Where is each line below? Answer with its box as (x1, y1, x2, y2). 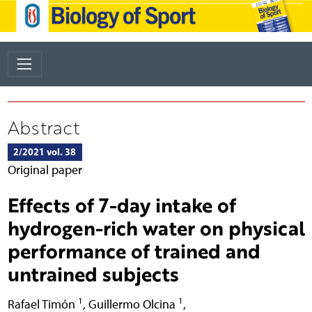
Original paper (7, 162, 82, 177)
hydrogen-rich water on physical (7, 213, 305, 242)
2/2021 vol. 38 (13, 145, 76, 158)
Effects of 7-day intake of (7, 190, 236, 219)
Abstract (7, 114, 79, 140)
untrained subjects (7, 259, 179, 288)
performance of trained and (7, 236, 260, 265)
